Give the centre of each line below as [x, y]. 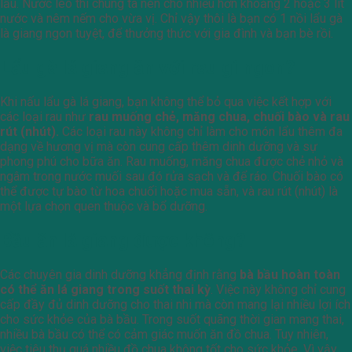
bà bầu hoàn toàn [290, 275]
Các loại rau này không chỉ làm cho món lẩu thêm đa [201, 132]
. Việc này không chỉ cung [278, 290]
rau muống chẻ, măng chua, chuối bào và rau [219, 117]
